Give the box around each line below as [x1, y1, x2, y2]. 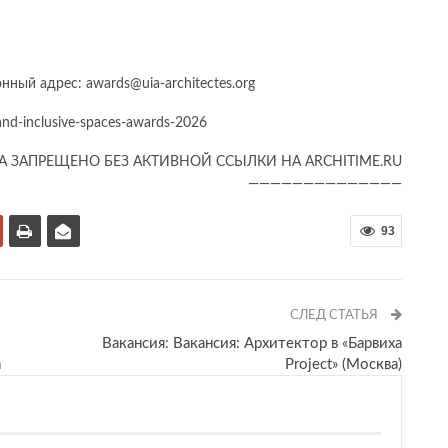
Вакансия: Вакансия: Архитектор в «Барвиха [102, 336, 403, 352]
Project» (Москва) [285, 357, 403, 373]
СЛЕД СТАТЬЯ [290, 309, 382, 323]
